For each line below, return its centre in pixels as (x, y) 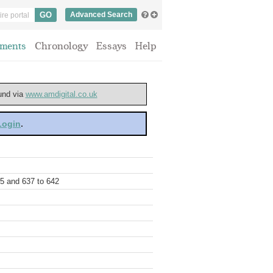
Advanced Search (101, 15)
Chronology (61, 46)
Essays (112, 46)
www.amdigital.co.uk (61, 94)
